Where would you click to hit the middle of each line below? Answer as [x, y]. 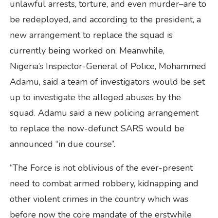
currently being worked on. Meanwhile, [87, 50]
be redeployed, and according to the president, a [105, 19]
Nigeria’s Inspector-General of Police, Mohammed [108, 66]
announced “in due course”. [63, 144]
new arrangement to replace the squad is [91, 35]
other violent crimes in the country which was [99, 199]
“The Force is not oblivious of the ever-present [101, 168]
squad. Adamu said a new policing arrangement [104, 113]
